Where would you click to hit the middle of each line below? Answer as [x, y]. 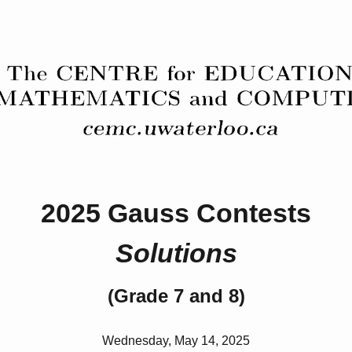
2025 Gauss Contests [176, 213]
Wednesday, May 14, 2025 [176, 340]
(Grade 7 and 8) [176, 296]
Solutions [176, 253]
